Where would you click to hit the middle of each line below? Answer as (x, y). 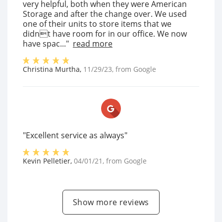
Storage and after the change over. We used (105, 14)
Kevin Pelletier (47, 161)
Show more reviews (111, 202)
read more (93, 44)
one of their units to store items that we (97, 24)
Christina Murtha (51, 69)
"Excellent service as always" (75, 136)
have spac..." (46, 44)
